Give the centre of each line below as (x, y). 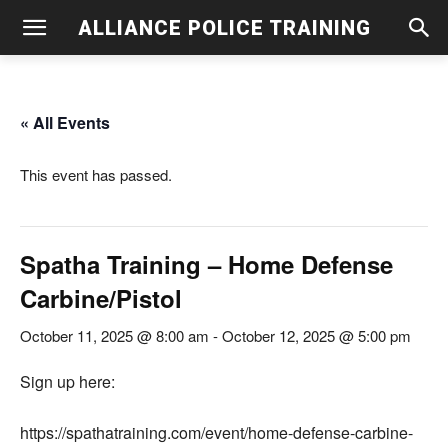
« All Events (65, 122)
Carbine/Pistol (101, 298)
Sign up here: (67, 381)
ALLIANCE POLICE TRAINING (224, 27)
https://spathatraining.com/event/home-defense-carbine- (216, 432)
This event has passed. (96, 174)
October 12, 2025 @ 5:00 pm (316, 335)
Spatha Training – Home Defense (206, 264)
